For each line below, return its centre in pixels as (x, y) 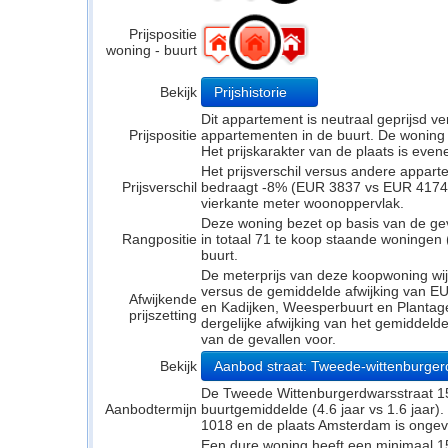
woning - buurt (151, 50)
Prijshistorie (252, 92)
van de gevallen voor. (268, 339)
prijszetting (163, 315)
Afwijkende (163, 299)
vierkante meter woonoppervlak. (302, 203)
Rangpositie (159, 239)
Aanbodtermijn (151, 409)
